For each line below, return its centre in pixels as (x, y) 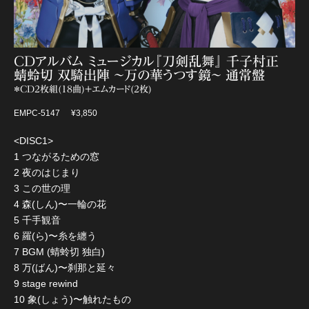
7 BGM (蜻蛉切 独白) (59, 251)
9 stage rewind (46, 283)
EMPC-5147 (37, 113)
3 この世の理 (42, 188)
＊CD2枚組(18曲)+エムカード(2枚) (83, 89)
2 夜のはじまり (47, 172)
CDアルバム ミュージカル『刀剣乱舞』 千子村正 (146, 61)
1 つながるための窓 (57, 156)
